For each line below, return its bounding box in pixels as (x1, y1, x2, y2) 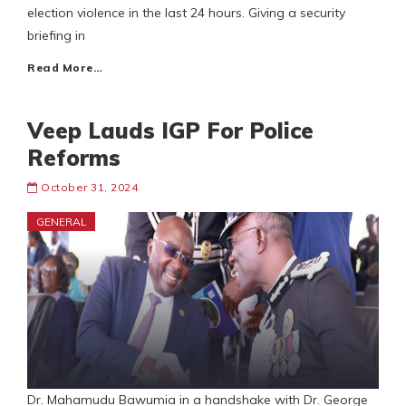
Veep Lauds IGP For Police (27, 117, 314, 145)
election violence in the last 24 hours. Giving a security (27, 5, 345, 22)
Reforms (27, 144, 121, 172)
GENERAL (36, 215, 87, 229)
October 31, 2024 (41, 180, 138, 195)
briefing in (27, 27, 85, 44)
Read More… (27, 61, 102, 75)
